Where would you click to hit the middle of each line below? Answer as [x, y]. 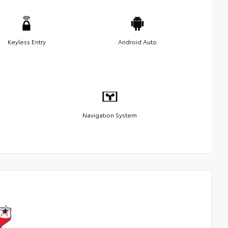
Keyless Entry [26, 41]
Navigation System [110, 115]
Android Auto [137, 41]
